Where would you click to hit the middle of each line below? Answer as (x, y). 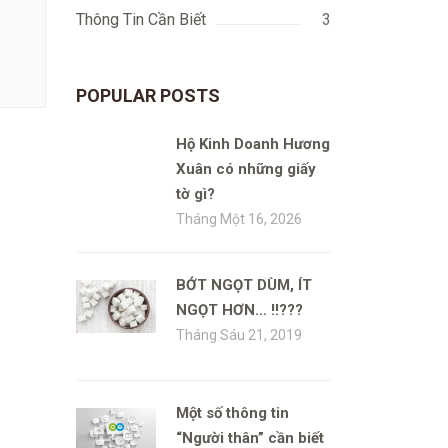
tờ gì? (195, 194)
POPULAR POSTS (148, 95)
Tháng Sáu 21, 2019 (239, 335)
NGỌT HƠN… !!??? (239, 310)
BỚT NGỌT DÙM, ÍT (244, 285)
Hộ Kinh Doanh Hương (253, 144)
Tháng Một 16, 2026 (239, 219)
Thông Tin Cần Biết (141, 19)
